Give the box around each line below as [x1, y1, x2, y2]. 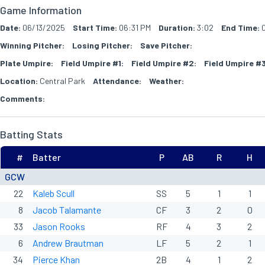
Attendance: [93, 76, 141, 86]
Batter [33, 151, 61, 163]
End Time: [221, 22, 260, 33]
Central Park [38, 76, 85, 86]
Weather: [149, 76, 184, 86]
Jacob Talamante [33, 204, 101, 215]
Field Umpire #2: [131, 58, 196, 68]
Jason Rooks [33, 221, 85, 232]
